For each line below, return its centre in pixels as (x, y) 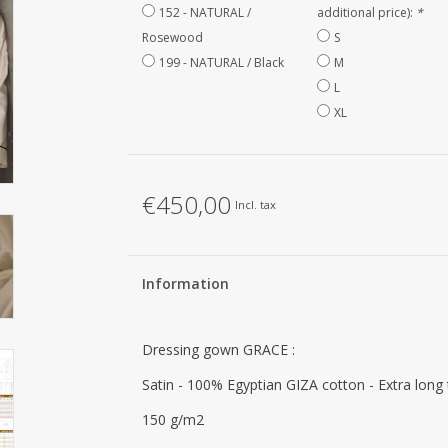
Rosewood (172, 37)
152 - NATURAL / (204, 12)
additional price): (366, 12)
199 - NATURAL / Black (221, 62)
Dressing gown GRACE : (218, 349)
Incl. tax (255, 204)
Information (185, 283)
